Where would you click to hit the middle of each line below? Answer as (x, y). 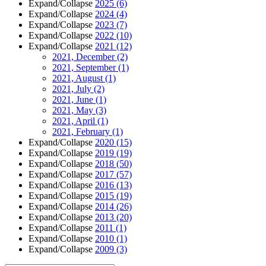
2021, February (82, 131)
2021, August (79, 78)
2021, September (85, 67)
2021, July (73, 88)
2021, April (75, 121)
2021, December (85, 56)
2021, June (74, 99)
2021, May (74, 110)
